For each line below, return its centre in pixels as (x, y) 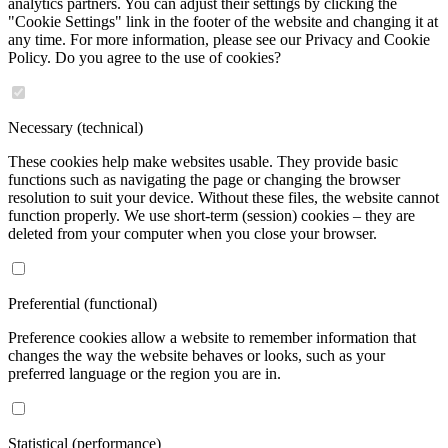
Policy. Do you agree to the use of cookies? (144, 58)
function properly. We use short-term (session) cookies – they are (211, 216)
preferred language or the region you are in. (144, 374)
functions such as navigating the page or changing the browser (204, 180)
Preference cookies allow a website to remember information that (212, 338)
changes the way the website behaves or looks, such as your (196, 356)
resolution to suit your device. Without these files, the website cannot (223, 198)
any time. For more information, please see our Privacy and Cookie (219, 40)
